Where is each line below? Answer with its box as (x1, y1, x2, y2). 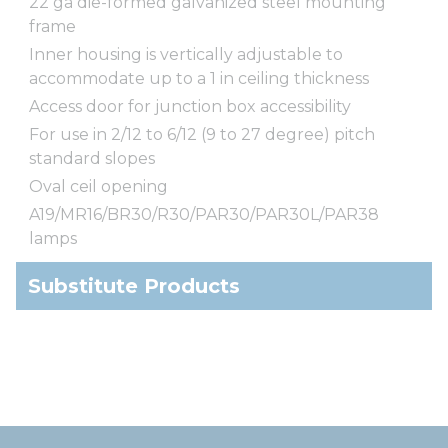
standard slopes (29, 148, 155, 168)
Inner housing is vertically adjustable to (29, 44, 343, 64)
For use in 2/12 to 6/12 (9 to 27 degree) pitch (29, 124, 375, 144)
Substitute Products (28, 273, 240, 298)
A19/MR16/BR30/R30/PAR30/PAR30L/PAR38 (29, 204, 379, 224)
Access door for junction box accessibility (29, 96, 351, 116)
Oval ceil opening (29, 176, 168, 196)
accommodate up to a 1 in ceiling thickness (29, 68, 369, 88)
